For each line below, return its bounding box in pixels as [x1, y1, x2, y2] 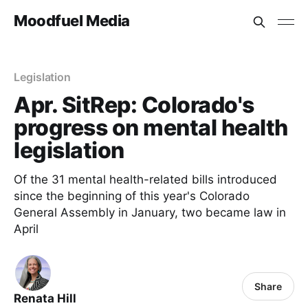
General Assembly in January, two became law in [14, 206, 286, 219]
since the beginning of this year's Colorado [14, 189, 250, 203]
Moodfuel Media [14, 11, 130, 30]
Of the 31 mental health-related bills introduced [14, 173, 277, 186]
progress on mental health [14, 114, 288, 141]
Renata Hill [14, 291, 76, 305]
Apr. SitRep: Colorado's [14, 91, 254, 118]
